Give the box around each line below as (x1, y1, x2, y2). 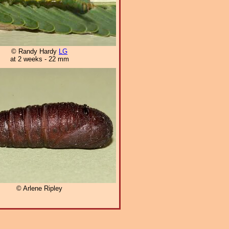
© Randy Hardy (11, 47, 59, 55)
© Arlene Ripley (16, 185, 62, 193)
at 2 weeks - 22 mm (10, 55, 69, 63)
